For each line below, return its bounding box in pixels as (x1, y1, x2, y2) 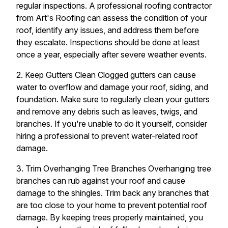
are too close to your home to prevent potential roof (16, 200, 207, 210)
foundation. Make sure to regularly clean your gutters (16, 94, 210, 104)
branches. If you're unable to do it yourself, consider (16, 119, 207, 129)
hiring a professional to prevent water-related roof (16, 131, 198, 141)
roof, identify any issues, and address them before (16, 25, 199, 35)
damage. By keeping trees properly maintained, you (16, 212, 203, 222)
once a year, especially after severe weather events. (16, 49, 207, 60)
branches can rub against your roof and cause (16, 176, 185, 186)
